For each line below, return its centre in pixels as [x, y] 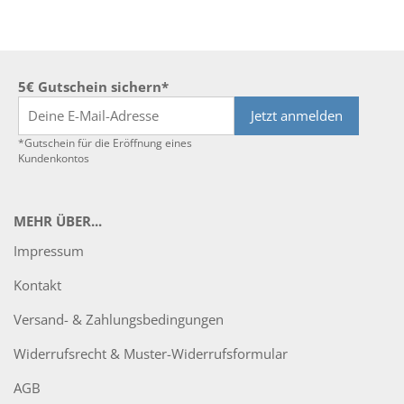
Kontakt [37, 285]
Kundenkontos [54, 158]
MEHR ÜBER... [58, 221]
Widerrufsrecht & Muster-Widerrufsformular [151, 353]
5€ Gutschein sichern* [93, 87]
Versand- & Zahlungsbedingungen [119, 319]
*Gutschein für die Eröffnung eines [105, 143]
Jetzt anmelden [297, 115]
